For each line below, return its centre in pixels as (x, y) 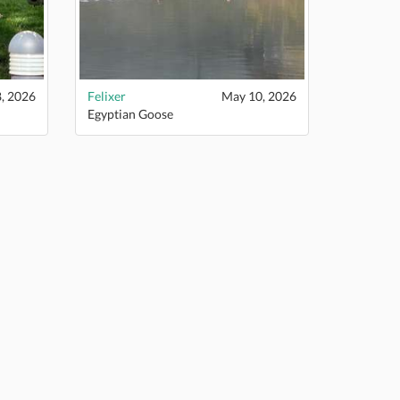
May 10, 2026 (259, 96)
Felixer (106, 96)
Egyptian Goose (130, 113)
